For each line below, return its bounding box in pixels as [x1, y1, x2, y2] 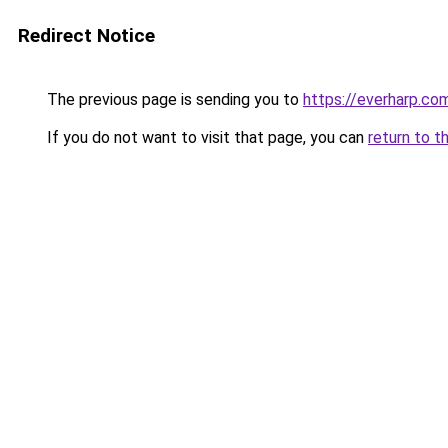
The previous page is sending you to [43, 90, 303, 109]
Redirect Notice [18, 24, 155, 47]
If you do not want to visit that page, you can [43, 128, 368, 147]
